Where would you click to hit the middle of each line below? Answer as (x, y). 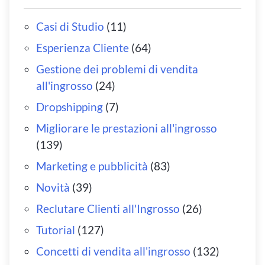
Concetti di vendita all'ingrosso (113, 251)
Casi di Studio (70, 26)
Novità (53, 187)
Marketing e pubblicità (92, 166)
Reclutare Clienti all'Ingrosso (108, 208)
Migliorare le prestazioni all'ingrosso (126, 128)
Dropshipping (69, 106)
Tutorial (55, 230)
